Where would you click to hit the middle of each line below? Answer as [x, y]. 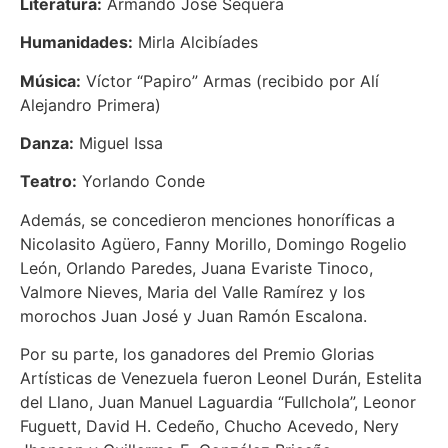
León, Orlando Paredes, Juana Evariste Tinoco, [196, 267]
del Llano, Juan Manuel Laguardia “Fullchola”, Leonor [218, 402]
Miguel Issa [118, 142]
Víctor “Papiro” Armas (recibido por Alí [230, 80]
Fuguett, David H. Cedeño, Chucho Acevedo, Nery [209, 426]
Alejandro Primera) [90, 104]
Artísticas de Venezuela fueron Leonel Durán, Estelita [221, 378]
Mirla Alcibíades [195, 42]
